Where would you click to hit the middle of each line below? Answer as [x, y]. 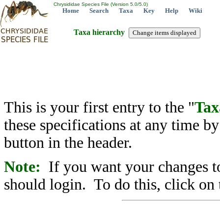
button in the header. [68, 143]
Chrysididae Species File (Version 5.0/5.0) [100, 4]
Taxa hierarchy [101, 32]
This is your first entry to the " [99, 107]
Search [99, 11]
